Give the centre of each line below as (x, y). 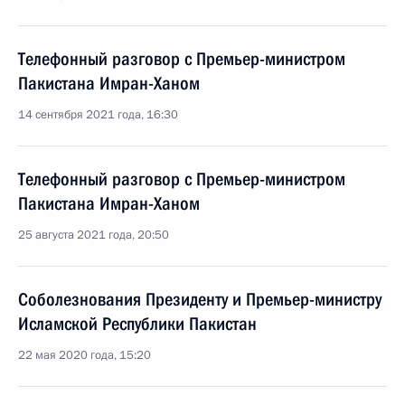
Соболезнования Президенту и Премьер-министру (200, 299)
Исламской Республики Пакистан (137, 324)
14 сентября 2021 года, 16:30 (98, 115)
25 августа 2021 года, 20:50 (94, 235)
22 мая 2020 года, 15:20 (85, 355)
